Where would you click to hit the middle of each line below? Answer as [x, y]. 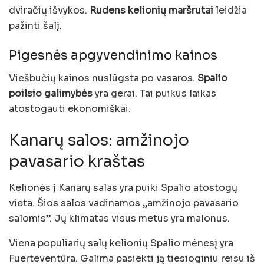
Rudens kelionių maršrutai [151, 11]
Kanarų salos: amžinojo [99, 141]
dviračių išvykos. [49, 11]
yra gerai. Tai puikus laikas [154, 93]
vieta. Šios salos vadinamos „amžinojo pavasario [124, 203]
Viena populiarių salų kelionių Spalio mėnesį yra [121, 243]
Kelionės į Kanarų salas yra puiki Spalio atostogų [123, 188]
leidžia [230, 11]
